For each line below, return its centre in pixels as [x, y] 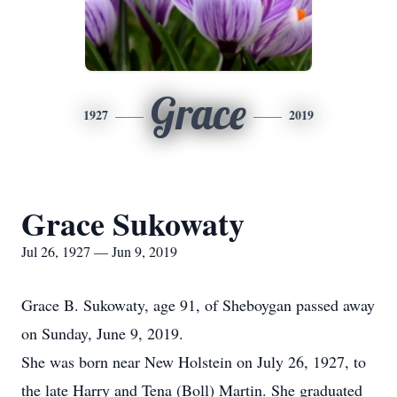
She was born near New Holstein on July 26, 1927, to [194, 362]
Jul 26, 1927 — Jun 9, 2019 [99, 251]
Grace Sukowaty [133, 223]
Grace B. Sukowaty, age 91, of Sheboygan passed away [198, 305]
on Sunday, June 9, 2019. [102, 333]
